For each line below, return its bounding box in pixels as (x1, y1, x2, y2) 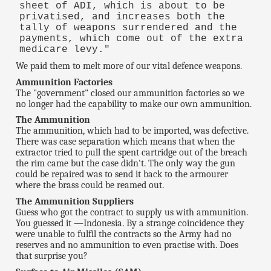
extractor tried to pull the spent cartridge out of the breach (16, 147, 248, 158)
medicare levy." (19, 44, 110, 55)
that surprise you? (16, 250, 88, 262)
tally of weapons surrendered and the (19, 22, 237, 33)
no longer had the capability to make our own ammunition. (16, 98, 252, 109)
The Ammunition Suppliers (16, 196, 134, 207)
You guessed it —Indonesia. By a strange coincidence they (16, 218, 245, 229)
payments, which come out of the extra (19, 33, 243, 44)
